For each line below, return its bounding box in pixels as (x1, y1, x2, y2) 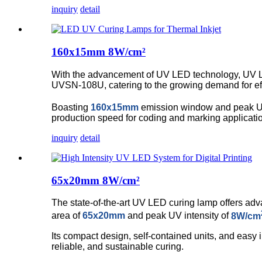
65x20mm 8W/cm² (51, 174, 140, 187)
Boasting (51, 102, 91, 113)
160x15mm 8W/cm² (51, 45, 146, 58)
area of (51, 211, 82, 221)
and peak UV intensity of (125, 211, 231, 221)
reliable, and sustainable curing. (51, 241, 184, 251)
